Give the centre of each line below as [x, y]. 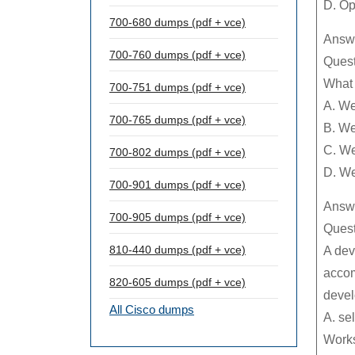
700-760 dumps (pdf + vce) [177, 55]
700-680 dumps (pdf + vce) [177, 22]
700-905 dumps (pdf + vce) [177, 217]
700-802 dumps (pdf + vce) [177, 152]
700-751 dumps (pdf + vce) [177, 87]
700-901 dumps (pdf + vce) [177, 185]
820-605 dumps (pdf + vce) [177, 282]
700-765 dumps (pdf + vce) [177, 120]
